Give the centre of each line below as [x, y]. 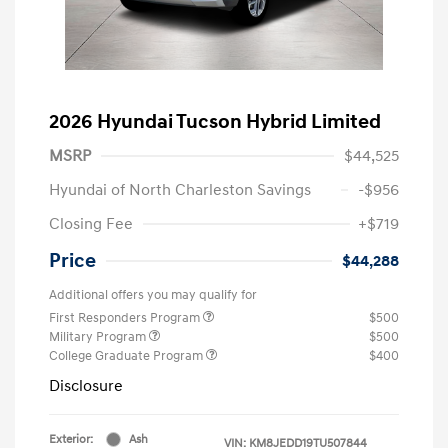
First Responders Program [126, 317]
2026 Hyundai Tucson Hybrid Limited [215, 121]
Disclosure [86, 385]
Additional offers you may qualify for [153, 294]
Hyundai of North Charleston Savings [180, 189]
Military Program [99, 336]
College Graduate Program [127, 355]
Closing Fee [91, 223]
